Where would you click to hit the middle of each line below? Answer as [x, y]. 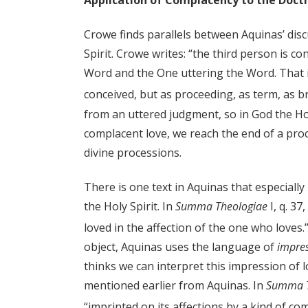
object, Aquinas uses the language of [180, 246]
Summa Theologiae [221, 206]
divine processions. [133, 152]
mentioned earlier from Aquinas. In [175, 285]
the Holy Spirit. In [130, 206]
